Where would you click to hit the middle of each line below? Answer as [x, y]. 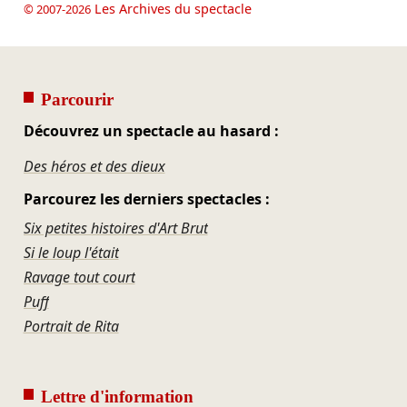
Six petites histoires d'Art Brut [115, 228]
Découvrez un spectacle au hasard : [151, 130]
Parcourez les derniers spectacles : [146, 199]
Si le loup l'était [71, 252]
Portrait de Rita [71, 326]
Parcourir [77, 99]
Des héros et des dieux [94, 166]
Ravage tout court [79, 277]
